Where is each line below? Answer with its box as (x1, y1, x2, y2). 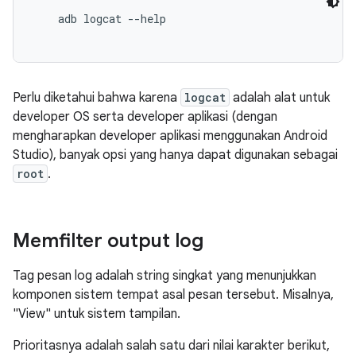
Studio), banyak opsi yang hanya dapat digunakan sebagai (13, 147, 338, 163)
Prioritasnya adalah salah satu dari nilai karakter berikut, (13, 338, 330, 354)
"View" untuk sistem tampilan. (13, 306, 180, 322)
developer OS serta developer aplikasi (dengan (13, 109, 277, 125)
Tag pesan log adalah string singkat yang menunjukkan (13, 268, 316, 284)
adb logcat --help (33, 11, 166, 26)
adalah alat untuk (230, 90, 330, 106)
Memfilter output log (13, 229, 203, 253)
